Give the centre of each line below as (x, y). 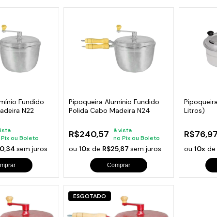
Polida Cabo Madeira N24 (110, 110)
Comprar (119, 165)
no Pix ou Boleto (137, 138)
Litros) (194, 110)
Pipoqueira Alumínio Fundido (114, 101)
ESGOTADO (89, 196)
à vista (123, 130)
